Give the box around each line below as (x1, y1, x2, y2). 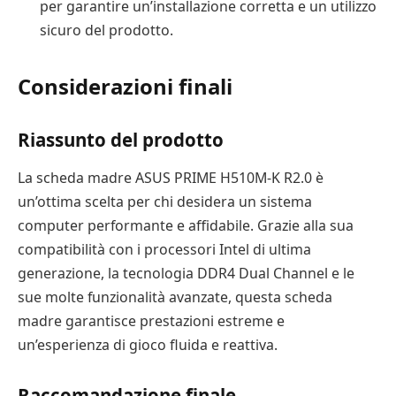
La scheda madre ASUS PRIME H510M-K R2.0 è (18, 167, 324, 187)
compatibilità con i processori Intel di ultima (18, 239, 311, 259)
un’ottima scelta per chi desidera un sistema (18, 191, 312, 211)
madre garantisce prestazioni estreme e (18, 310, 285, 331)
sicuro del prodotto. (40, 19, 173, 40)
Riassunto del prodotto (18, 126, 224, 152)
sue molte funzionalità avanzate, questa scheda (18, 286, 332, 307)
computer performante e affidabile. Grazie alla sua (18, 215, 354, 235)
